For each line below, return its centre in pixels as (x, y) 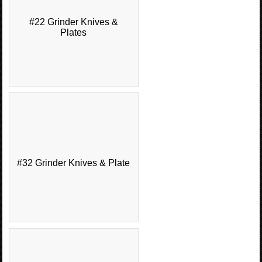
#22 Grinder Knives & (73, 22)
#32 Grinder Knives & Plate (74, 163)
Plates (74, 33)
